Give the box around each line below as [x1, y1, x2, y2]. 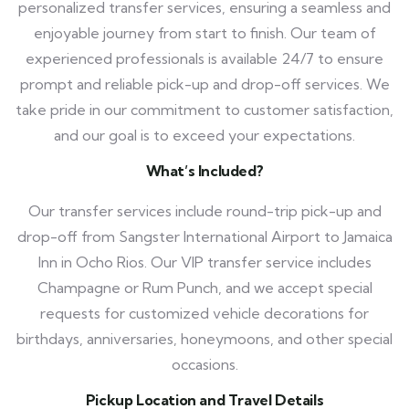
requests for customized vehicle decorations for [40, 303, 369, 322]
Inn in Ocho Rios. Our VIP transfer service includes [37, 252, 372, 271]
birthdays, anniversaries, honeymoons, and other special [16, 329, 393, 348]
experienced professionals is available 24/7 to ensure [26, 48, 383, 68]
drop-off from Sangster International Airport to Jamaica [16, 226, 393, 246]
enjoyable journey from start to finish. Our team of [33, 23, 376, 42]
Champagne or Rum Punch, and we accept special [37, 278, 372, 297]
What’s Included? [145, 161, 264, 180]
